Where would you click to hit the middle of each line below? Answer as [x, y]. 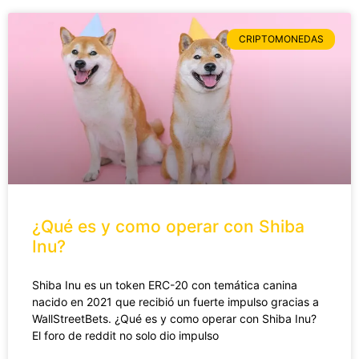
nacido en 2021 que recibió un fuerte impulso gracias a [175, 301]
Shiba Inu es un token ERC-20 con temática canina [165, 284]
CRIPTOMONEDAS [281, 39]
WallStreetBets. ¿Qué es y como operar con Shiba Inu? [174, 318]
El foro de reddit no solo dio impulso [125, 335]
